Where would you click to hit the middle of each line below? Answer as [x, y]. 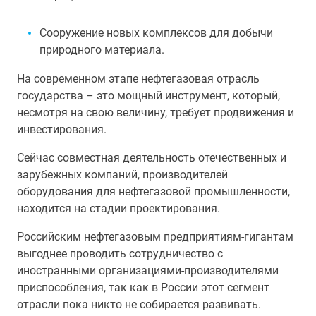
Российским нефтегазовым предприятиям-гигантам [155, 237]
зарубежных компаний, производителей [122, 175]
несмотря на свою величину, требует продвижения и [156, 113]
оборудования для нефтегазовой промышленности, [153, 192]
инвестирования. [62, 129]
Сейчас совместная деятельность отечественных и [152, 158]
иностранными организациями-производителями [148, 271]
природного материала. [102, 50]
